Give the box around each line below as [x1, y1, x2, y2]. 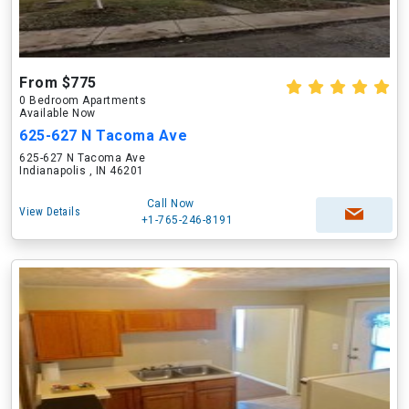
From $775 [19, 74, 97, 91]
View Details [19, 205, 80, 218]
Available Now [19, 107, 96, 120]
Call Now [146, 197, 194, 210]
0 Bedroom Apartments [19, 94, 146, 107]
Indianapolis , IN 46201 [19, 164, 144, 177]
